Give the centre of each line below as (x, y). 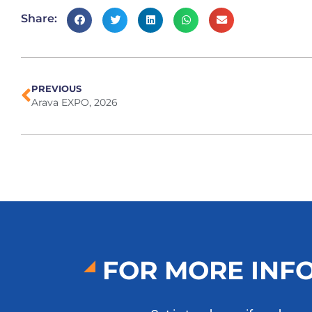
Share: (39, 18)
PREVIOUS (56, 88)
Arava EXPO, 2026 (75, 102)
